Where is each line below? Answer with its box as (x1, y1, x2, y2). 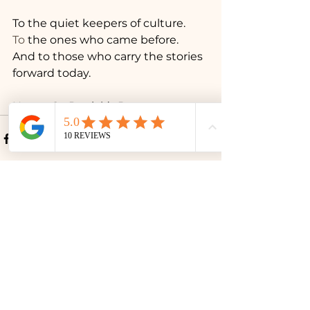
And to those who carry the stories (12, 50, 206, 63)
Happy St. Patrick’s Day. (12, 100, 140, 113)
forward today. (12, 66, 91, 80)
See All (189, 210, 221, 223)
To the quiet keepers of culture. (12, 17, 185, 30)
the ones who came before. (25, 33, 179, 46)
